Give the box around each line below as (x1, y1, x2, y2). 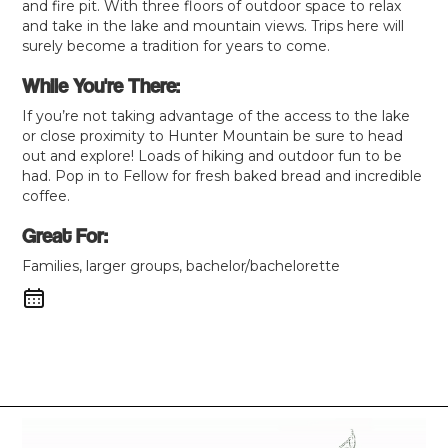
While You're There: (22, 73, 181, 99)
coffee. (22, 187, 71, 206)
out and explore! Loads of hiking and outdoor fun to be (22, 147, 403, 166)
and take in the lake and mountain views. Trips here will (22, 17, 405, 36)
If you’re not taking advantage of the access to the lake (22, 107, 411, 126)
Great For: (22, 223, 109, 249)
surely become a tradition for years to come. (22, 37, 331, 56)
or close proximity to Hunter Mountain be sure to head (22, 127, 404, 146)
